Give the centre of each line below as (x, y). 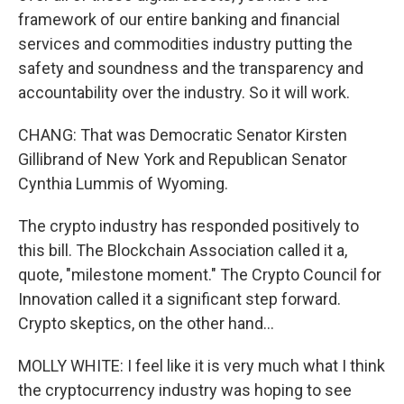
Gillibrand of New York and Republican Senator (183, 159)
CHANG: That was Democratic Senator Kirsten (183, 135)
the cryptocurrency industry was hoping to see (185, 390)
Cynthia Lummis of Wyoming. (123, 184)
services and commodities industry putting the (185, 44)
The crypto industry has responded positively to (188, 226)
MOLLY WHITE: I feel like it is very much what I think (202, 366)
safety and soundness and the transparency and (191, 68)
